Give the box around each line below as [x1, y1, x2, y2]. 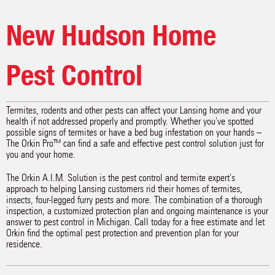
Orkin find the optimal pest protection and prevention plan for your [6, 227, 239, 239]
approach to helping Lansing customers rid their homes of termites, [6, 183, 242, 195]
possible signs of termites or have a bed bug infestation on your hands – [6, 126, 261, 138]
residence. [6, 238, 42, 250]
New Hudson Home [6, 18, 216, 52]
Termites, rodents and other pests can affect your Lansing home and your [6, 104, 261, 116]
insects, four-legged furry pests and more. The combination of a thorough [6, 194, 262, 206]
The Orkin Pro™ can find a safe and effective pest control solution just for [6, 137, 264, 149]
